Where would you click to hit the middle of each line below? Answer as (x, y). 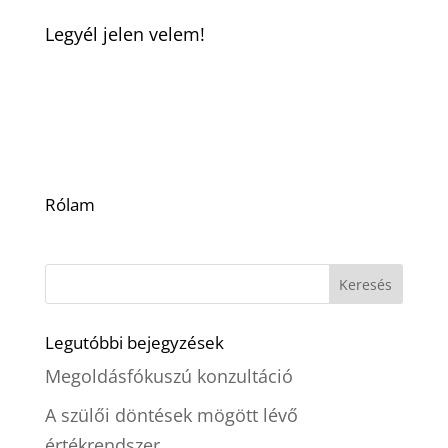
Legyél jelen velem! (124, 34)
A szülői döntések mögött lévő (171, 415)
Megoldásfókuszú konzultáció (168, 376)
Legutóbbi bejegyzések (134, 342)
